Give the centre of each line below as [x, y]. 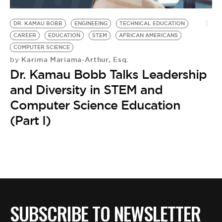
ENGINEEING [91, 23]
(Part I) [30, 120]
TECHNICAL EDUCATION [152, 23]
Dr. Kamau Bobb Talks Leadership [108, 74]
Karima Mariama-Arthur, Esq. [74, 59]
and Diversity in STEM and [86, 89]
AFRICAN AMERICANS [148, 35]
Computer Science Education [95, 105]
